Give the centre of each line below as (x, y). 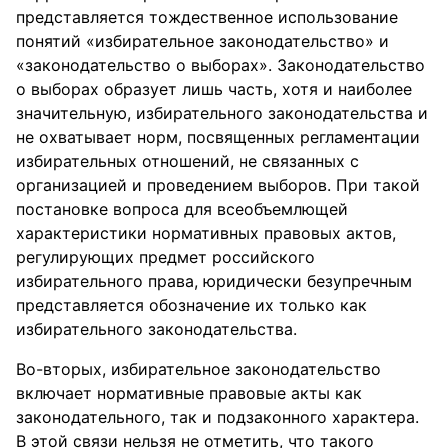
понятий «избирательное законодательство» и (202, 41)
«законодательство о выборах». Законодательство (220, 65)
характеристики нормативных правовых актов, (206, 233)
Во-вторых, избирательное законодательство (198, 369)
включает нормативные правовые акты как (189, 393)
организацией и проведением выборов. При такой (218, 185)
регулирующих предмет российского (165, 257)
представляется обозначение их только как (191, 305)
